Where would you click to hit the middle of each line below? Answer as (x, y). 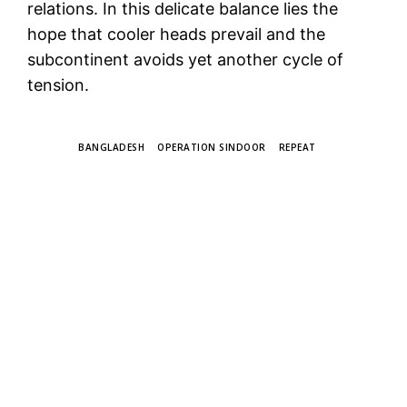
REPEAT (297, 147)
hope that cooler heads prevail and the (176, 34)
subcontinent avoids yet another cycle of (185, 59)
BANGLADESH (111, 147)
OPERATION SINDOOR (212, 147)
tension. (58, 84)
